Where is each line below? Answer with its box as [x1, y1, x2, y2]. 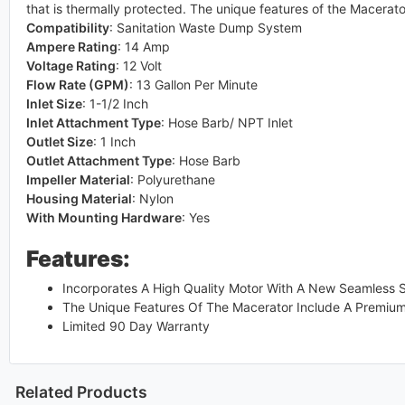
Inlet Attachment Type [25, 114, 161, 130]
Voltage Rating [25, 57, 116, 73]
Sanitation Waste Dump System [116, 19, 302, 35]
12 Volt [122, 57, 162, 73]
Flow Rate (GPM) [25, 76, 129, 92]
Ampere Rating [25, 38, 118, 54]
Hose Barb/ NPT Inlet [167, 114, 293, 130]
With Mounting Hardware [25, 209, 182, 225]
